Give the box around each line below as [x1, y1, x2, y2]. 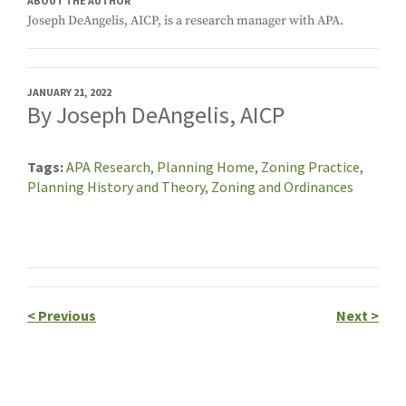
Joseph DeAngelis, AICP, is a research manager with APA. [27, 12, 343, 29]
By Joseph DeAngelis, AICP [27, 99, 285, 130]
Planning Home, [157, 157, 261, 176]
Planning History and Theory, [27, 177, 211, 196]
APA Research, [66, 157, 157, 176]
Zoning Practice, [261, 157, 363, 176]
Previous [35, 305, 96, 324]
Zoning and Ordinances [211, 177, 353, 196]
